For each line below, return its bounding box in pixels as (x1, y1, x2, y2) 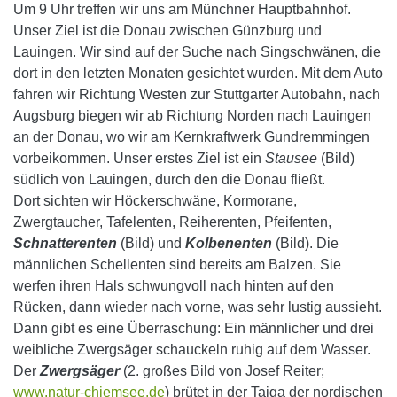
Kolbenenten (185, 236, 272, 251)
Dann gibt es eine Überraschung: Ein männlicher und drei (13, 321, 374, 336)
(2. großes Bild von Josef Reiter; (120, 363, 324, 378)
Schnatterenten (13, 236, 117, 251)
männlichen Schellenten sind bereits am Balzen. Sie (13, 257, 341, 272)
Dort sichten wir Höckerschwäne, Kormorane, (13, 193, 297, 208)
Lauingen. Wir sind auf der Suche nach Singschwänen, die (13, 44, 381, 59)
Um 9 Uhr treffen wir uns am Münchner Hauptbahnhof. (13, 2, 351, 17)
